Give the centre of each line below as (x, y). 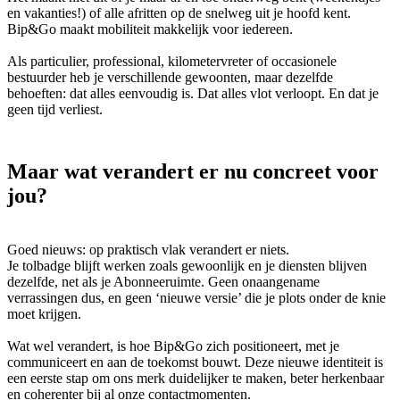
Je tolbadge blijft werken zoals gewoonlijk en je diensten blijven (187, 265)
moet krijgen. (46, 313)
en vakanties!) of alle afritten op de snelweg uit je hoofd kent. (179, 12)
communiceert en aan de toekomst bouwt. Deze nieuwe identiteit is (195, 362)
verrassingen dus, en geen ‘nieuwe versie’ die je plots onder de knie (196, 297)
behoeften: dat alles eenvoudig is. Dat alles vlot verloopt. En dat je (193, 93)
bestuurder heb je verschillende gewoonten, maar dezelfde (170, 77)
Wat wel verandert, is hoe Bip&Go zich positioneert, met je (173, 346)
